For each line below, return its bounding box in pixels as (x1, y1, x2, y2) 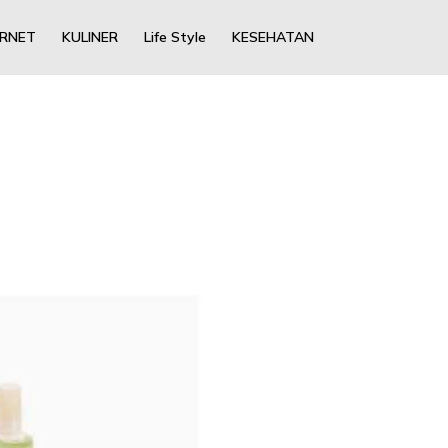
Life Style (143, 28, 206, 46)
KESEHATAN (231, 28, 314, 46)
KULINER (61, 28, 118, 46)
